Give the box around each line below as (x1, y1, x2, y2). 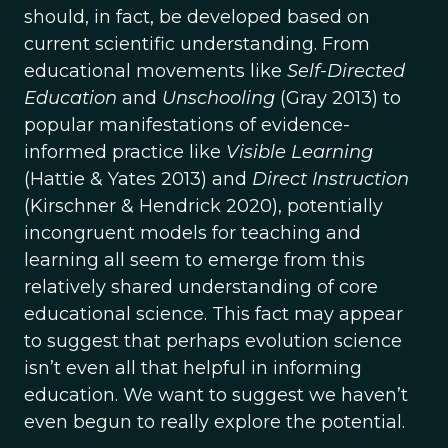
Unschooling (162, 87, 280, 109)
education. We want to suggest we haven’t (24, 384, 408, 406)
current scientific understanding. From (24, 33, 370, 55)
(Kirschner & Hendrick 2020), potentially (24, 195, 383, 217)
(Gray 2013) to (280, 87, 401, 109)
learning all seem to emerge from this (24, 249, 365, 271)
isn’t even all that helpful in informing (24, 357, 362, 379)
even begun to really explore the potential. (24, 411, 405, 433)
